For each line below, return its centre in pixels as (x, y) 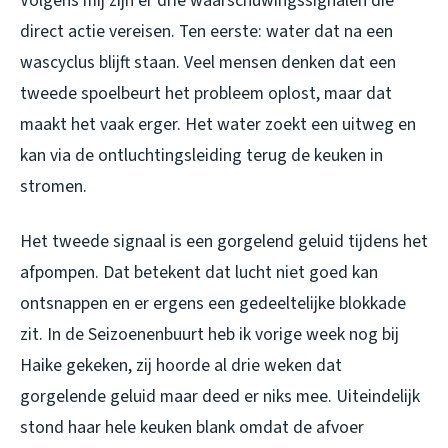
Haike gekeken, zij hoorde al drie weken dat (181, 365)
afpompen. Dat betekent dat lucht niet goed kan (199, 272)
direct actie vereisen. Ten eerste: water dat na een (206, 31)
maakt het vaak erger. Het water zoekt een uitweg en (218, 124)
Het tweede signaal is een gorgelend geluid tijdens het (224, 241)
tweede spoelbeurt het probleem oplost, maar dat (206, 93)
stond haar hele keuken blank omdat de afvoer (192, 427)
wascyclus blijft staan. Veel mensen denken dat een (208, 62)
